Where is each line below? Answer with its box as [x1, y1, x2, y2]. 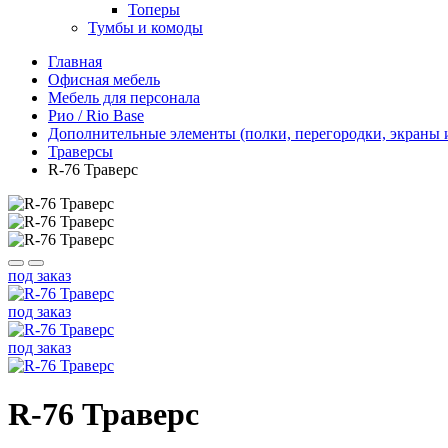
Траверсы [48, 143, 113, 160]
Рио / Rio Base [48, 107, 144, 124]
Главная [48, 53, 102, 70]
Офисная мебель [48, 71, 160, 88]
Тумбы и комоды [88, 19, 203, 36]
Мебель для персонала [48, 89, 200, 106]
